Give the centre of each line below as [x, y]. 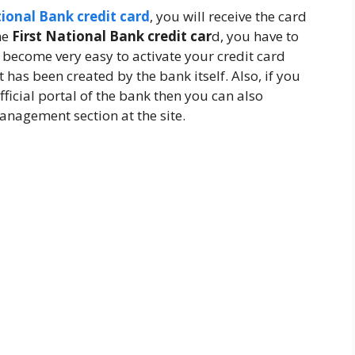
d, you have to [255, 36]
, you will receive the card [228, 16]
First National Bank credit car [112, 36]
